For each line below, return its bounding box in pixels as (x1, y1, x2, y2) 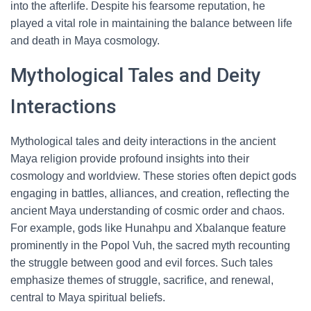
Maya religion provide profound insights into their (10, 153, 249, 165)
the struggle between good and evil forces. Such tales (10, 257, 273, 269)
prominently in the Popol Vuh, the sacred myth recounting (10, 239, 290, 251)
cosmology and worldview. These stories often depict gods (10, 170, 296, 182)
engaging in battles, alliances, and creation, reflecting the (10, 187, 289, 199)
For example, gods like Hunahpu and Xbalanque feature (10, 222, 286, 234)
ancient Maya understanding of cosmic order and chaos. (10, 205, 285, 217)
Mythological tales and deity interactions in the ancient (10, 135, 276, 147)
